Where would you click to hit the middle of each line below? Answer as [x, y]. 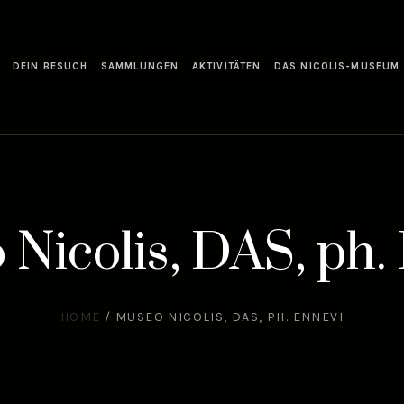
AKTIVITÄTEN [227, 67]
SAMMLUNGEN [140, 67]
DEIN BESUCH [50, 67]
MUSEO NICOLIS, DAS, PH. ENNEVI [229, 317]
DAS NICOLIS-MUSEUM [337, 67]
